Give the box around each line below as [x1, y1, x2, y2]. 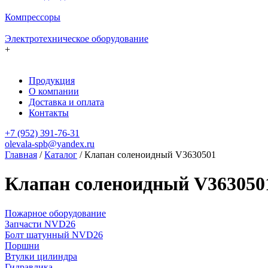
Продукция [29, 75, 75, 86]
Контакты [29, 108, 69, 118]
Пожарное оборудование [5, 208, 106, 218]
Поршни [5, 240, 39, 251]
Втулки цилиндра [5, 251, 77, 261]
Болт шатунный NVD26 [5, 229, 103, 240]
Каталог [44, 150, 77, 160]
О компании [29, 86, 79, 96]
